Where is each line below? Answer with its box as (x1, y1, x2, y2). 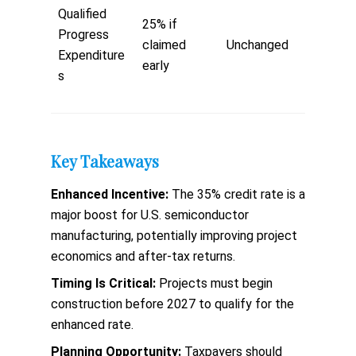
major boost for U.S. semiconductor (51, 207, 249, 223)
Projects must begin (156, 276, 273, 292)
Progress (58, 27, 109, 43)
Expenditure (58, 48, 125, 64)
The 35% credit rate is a (168, 187, 305, 203)
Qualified (58, 6, 106, 22)
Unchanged (226, 37, 292, 53)
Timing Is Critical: (51, 276, 156, 292)
